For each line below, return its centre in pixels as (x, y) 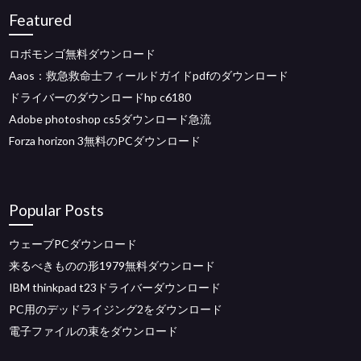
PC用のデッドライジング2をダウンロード (116, 309)
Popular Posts (57, 210)
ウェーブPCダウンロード (73, 244)
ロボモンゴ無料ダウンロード (83, 54)
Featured (41, 20)
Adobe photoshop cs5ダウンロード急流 (110, 119)
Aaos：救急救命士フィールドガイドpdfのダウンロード (149, 75)
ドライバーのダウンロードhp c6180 (100, 97)
